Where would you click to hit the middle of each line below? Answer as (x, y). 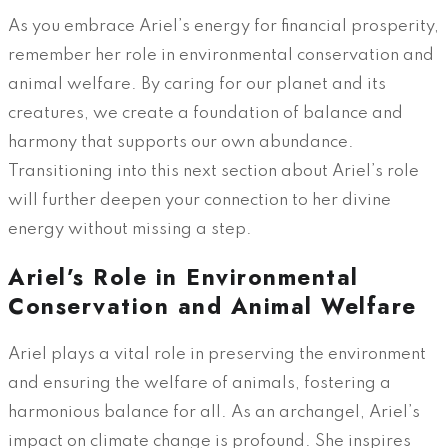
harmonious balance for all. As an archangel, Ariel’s (214, 412)
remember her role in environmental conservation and (221, 56)
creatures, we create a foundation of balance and (205, 114)
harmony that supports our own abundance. (181, 143)
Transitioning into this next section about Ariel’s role (213, 172)
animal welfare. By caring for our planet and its (197, 85)
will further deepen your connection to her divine (199, 201)
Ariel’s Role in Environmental (183, 276)
